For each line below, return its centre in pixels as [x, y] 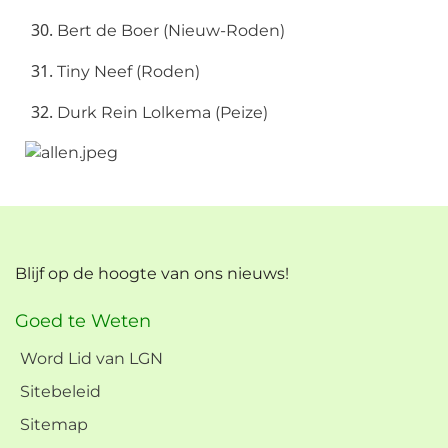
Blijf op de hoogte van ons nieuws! [152, 273]
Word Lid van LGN [91, 358]
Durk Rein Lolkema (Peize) [162, 112]
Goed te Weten [83, 321]
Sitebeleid [60, 391]
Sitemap [54, 424]
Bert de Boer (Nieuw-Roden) [171, 30]
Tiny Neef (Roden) [128, 71]
